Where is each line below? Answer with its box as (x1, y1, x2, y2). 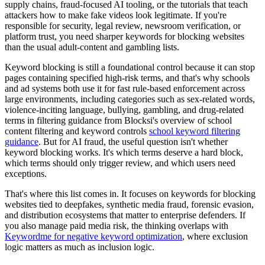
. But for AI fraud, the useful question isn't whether (38, 136, 228, 147)
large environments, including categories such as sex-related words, (5, 93, 255, 104)
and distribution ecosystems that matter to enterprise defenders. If (5, 209, 245, 220)
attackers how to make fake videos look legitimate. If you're (5, 9, 227, 20)
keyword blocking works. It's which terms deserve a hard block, (5, 147, 243, 157)
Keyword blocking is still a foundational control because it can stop (5, 62, 255, 72)
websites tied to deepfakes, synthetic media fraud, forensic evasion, (5, 199, 254, 209)
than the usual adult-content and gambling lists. (5, 41, 179, 52)
